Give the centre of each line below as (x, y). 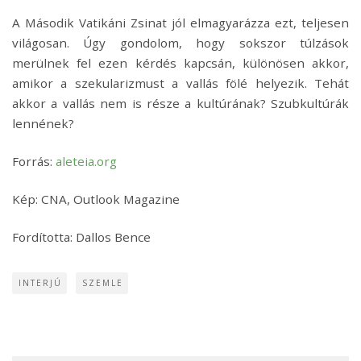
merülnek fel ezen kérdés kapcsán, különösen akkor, (180, 62)
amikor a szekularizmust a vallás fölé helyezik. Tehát (180, 83)
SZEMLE (103, 282)
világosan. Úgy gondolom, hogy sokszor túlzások (180, 42)
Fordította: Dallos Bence (81, 237)
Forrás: (34, 161)
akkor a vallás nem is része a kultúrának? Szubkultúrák (180, 103)
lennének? (43, 123)
